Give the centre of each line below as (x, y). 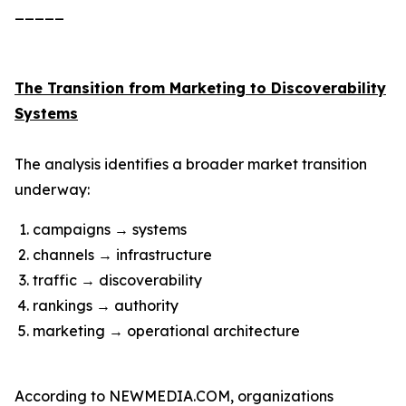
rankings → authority (106, 305)
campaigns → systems (110, 229)
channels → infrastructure (122, 255)
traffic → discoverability (117, 280)
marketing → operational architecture (166, 331)
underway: (52, 189)
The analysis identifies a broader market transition (191, 164)
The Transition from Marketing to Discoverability (200, 88)
